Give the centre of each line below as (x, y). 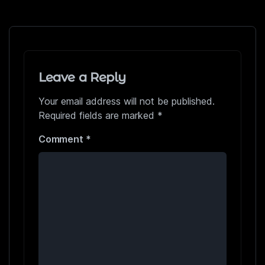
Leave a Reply (83, 77)
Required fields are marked (98, 115)
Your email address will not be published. (127, 101)
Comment (62, 139)
